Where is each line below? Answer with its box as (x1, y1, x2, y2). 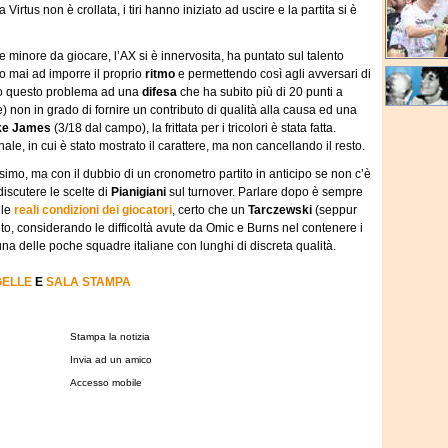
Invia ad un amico (70, 354, 152, 365)
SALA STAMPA (46, 275, 131, 289)
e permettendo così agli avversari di (175, 67, 371, 81)
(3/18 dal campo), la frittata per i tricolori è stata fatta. (51, 121, 336, 135)
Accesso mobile (70, 377, 142, 388)
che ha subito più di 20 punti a (177, 85, 343, 99)
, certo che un (172, 203, 248, 217)
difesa (142, 85, 177, 99)
